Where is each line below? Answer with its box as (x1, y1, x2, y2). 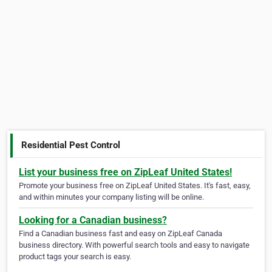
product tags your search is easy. (19, 252, 131, 262)
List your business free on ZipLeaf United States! (19, 166, 232, 178)
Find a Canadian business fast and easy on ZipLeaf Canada (19, 229, 222, 239)
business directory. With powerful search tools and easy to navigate (19, 240, 250, 250)
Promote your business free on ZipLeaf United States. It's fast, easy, (19, 181, 251, 191)
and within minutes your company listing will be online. (19, 192, 204, 202)
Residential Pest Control (21, 139, 121, 151)
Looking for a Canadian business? (19, 214, 167, 226)
